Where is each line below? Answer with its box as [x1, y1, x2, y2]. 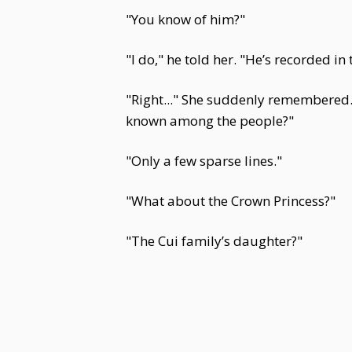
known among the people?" [126, 112, 294, 130]
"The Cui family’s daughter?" [126, 232, 302, 250]
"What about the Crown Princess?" [126, 192, 335, 210]
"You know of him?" [126, 10, 245, 28]
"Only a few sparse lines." [126, 152, 282, 170]
